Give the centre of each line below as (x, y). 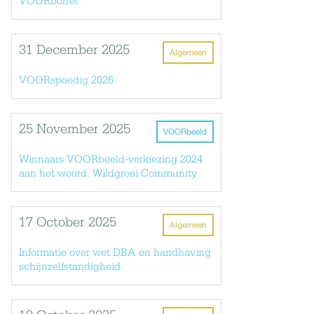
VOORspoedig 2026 (66, 81)
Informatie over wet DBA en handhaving (115, 253)
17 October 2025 (68, 223)
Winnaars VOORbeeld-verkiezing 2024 (111, 160)
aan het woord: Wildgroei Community (108, 174)
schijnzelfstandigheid (70, 267)
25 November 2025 (75, 130)
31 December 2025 (74, 50)
